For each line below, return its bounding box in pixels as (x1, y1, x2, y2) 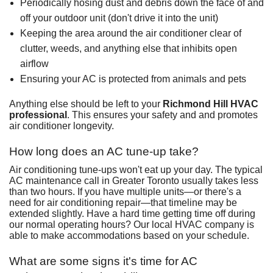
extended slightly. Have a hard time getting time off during (9, 208, 255, 219)
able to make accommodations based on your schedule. (9, 230, 249, 241)
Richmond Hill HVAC (163, 98, 258, 109)
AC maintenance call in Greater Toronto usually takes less (9, 175, 258, 186)
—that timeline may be (141, 197, 237, 208)
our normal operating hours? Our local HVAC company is (9, 219, 254, 230)
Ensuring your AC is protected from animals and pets (19, 73, 246, 84)
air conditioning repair (47, 197, 141, 208)
